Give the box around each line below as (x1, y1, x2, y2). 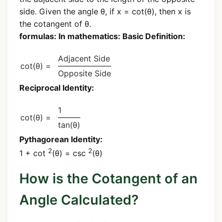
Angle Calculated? (19, 191, 139, 208)
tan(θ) (58, 120, 80, 130)
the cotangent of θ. (19, 19, 91, 29)
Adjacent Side (58, 54, 110, 64)
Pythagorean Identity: (19, 134, 103, 145)
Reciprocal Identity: (19, 83, 94, 93)
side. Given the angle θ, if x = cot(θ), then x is (19, 6, 191, 17)
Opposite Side (58, 68, 111, 79)
